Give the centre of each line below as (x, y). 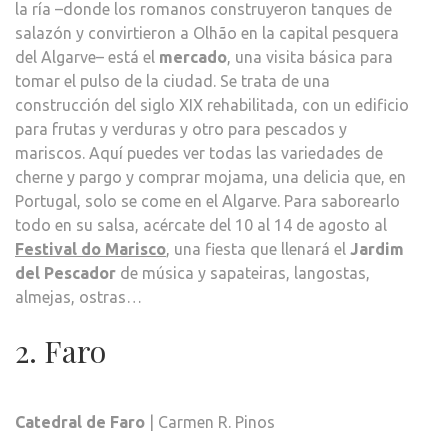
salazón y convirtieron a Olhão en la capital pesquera (207, 33)
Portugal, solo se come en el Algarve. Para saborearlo (207, 201)
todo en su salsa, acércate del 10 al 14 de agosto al (201, 225)
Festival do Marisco (90, 249)
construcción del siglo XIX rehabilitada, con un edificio (212, 105)
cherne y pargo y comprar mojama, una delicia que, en (210, 177)
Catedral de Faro (80, 422)
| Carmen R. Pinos (210, 422)
